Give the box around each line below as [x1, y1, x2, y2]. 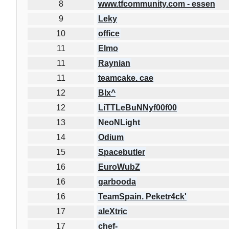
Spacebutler [98, 147, 145, 156]
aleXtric [98, 207, 127, 216]
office [98, 29, 120, 38]
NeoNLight [98, 118, 140, 127]
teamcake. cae [98, 73, 153, 82]
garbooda [98, 177, 136, 186]
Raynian [98, 58, 130, 67]
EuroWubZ [98, 162, 140, 171]
